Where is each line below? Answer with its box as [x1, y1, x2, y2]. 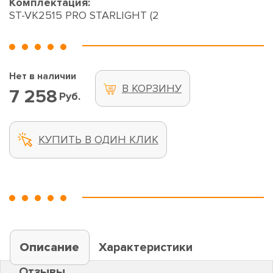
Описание [19, 239, 80, 255]
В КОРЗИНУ [121, 81, 182, 95]
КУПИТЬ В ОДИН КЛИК [38, 133, 158, 147]
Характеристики [99, 239, 193, 255]
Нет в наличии [9, 70, 76, 83]
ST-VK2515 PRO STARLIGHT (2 [9, 9, 159, 23]
